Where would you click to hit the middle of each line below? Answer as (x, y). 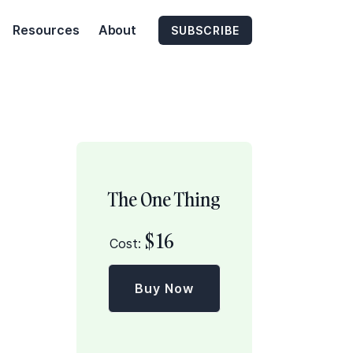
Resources (46, 30)
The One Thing (164, 199)
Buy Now (165, 288)
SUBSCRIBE (205, 30)
